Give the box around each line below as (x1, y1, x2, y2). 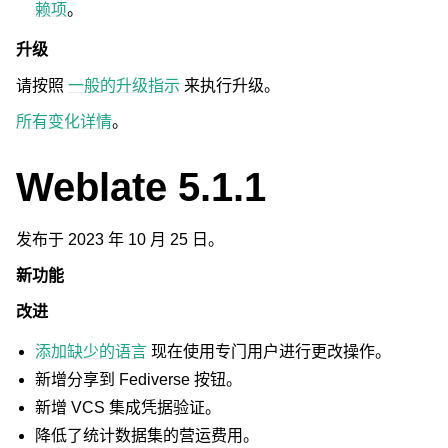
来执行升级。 (180, 77, 280, 94)
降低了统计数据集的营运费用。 (35, 427, 260, 444)
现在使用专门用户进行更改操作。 (147, 343, 392, 360)
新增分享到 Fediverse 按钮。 (35, 371, 243, 388)
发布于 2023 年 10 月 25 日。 (16, 231, 224, 248)
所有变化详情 (16, 113, 112, 130)
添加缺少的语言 (35, 343, 148, 360)
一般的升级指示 (68, 77, 180, 94)
